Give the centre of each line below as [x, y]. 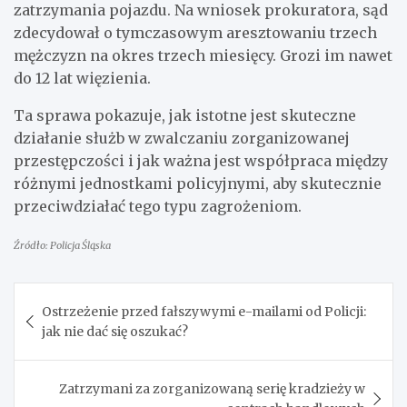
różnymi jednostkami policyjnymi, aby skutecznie [198, 183]
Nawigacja [72, 296]
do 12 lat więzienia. [82, 78]
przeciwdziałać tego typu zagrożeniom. [158, 206]
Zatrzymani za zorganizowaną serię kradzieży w [212, 388]
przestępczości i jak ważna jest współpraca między [201, 160]
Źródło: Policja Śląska [62, 245]
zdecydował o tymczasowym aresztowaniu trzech [195, 32]
